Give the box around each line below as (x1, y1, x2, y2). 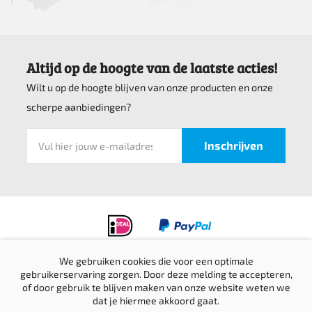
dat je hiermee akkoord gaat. (93, 295, 219, 306)
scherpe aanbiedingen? (26, 101, 132, 114)
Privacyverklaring (119, 268, 193, 281)
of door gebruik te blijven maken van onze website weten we (22, 281, 290, 293)
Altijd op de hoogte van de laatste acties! (26, 58, 279, 78)
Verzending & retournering (100, 287, 212, 299)
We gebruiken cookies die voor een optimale (58, 255, 253, 267)
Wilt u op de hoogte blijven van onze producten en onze (26, 81, 274, 94)
